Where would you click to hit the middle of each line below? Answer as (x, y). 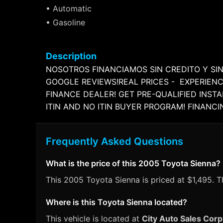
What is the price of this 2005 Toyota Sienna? (133, 163)
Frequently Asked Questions (114, 141)
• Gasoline (65, 22)
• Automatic (69, 8)
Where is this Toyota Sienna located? (116, 202)
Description (71, 56)
